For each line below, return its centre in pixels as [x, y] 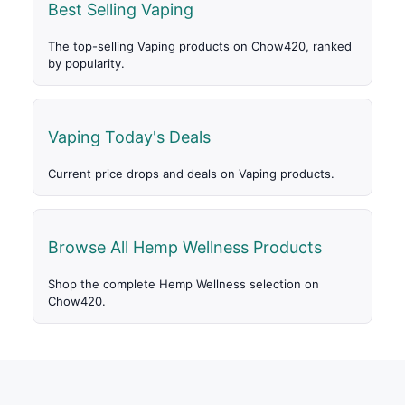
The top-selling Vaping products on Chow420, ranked [200, 47]
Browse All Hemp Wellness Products [185, 248]
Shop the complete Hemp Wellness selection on [184, 284]
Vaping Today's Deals [129, 137]
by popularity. [86, 64]
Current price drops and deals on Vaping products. [191, 174]
